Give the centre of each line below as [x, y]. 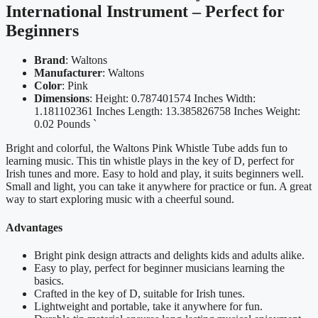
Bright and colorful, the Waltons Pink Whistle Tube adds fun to [147, 148]
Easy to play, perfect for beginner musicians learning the [159, 268]
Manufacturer [68, 73]
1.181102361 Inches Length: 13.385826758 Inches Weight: [167, 111]
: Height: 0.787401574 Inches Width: [172, 99]
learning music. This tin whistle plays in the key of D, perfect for [150, 161]
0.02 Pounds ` [65, 124]
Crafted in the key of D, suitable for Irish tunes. [139, 293]
